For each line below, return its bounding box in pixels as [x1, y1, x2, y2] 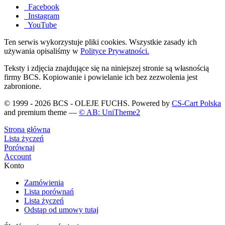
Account [4, 152, 31, 161]
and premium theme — [4, 108, 79, 117]
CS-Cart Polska [172, 99, 221, 108]
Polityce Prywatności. [80, 47, 149, 56]
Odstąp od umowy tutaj [24, 205, 98, 214]
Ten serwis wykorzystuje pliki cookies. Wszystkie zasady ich [4, 38, 197, 47]
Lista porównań [24, 187, 74, 196]
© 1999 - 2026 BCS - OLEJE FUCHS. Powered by [4, 99, 172, 108]
